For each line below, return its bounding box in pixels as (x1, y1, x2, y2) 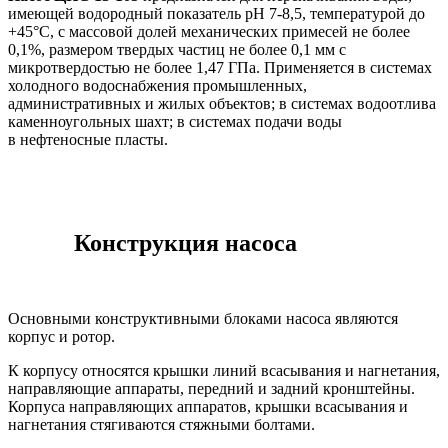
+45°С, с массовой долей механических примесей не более (8, 22, 410, 40)
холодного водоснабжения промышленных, (8, 76, 307, 94)
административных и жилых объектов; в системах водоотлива (8, 94, 436, 112)
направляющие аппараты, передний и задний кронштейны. (8, 380, 415, 398)
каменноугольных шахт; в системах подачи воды (8, 112, 342, 130)
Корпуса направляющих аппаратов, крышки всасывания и (8, 398, 408, 416)
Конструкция (50, 229, 225, 256)
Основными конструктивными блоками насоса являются (8, 310, 398, 328)
